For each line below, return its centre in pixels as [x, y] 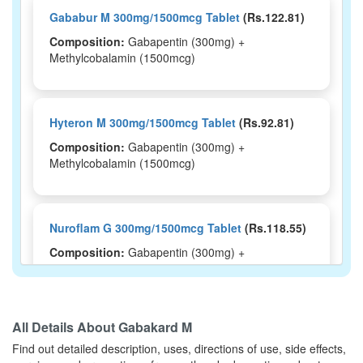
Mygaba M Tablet [96, 333]
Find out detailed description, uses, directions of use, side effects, [179, 348]
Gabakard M [155, 327]
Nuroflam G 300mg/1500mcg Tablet [145, 228]
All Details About [65, 327]
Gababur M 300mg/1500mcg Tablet [145, 17]
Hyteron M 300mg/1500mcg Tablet [143, 122]
